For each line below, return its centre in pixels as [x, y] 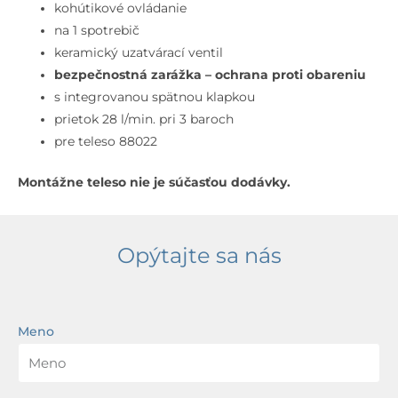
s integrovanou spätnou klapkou [155, 97]
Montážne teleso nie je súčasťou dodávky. [154, 182]
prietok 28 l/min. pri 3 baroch [144, 119]
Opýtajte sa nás [199, 255]
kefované [54, 27]
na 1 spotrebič [97, 31]
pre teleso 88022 [106, 142]
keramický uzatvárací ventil [139, 53]
